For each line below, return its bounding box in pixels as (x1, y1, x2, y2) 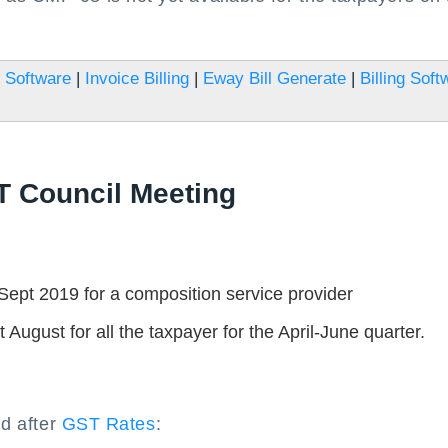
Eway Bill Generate (203, 69, 346, 88)
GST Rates (61, 414, 156, 434)
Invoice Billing (85, 69, 189, 88)
